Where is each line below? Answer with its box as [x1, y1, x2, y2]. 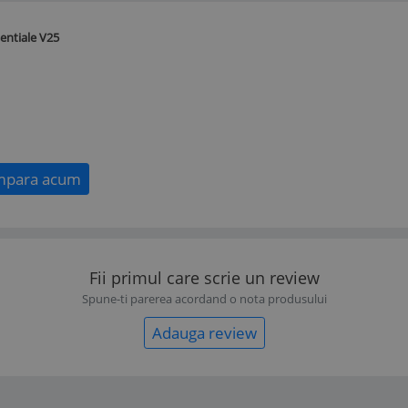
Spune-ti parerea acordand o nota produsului [81, 290, 327, 307]
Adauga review [151, 321, 257, 343]
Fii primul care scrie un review [88, 266, 320, 289]
